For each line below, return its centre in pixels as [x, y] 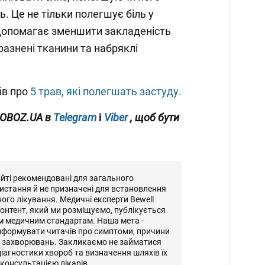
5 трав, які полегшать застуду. [105, 92]
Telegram [75, 118]
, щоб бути [155, 118]
